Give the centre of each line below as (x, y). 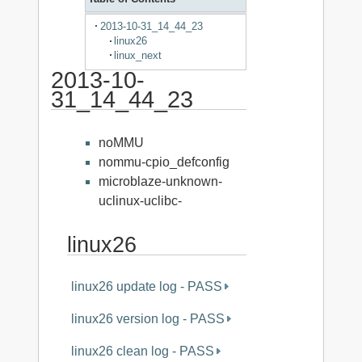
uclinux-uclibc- (140, 201)
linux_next (138, 55)
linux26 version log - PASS (147, 318)
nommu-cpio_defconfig (164, 162)
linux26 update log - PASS (146, 286)
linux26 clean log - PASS (142, 351)
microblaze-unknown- (160, 182)
